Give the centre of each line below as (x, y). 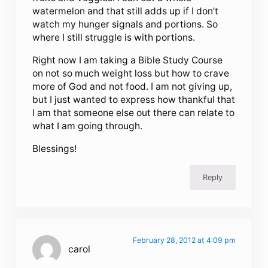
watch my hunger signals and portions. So (125, 25)
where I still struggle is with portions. (114, 38)
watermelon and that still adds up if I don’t (126, 11)
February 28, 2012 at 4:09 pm (184, 240)
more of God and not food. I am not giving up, (133, 87)
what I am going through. (88, 126)
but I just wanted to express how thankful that (134, 100)
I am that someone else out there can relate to (134, 113)
